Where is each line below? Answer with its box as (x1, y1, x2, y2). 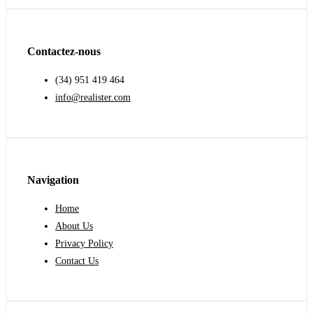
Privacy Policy (55, 238, 113, 249)
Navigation (27, 173, 79, 187)
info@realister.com (55, 92, 131, 103)
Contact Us (55, 255, 99, 266)
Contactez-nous (27, 44, 101, 58)
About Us (55, 220, 93, 231)
